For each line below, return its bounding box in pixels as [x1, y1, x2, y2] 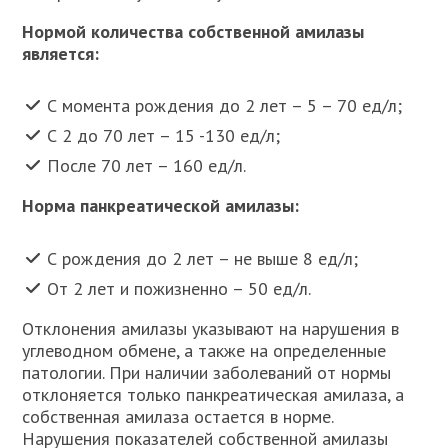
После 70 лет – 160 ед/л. [47, 154, 247, 178]
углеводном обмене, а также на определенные [22, 338, 387, 362]
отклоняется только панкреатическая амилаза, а [22, 382, 405, 406]
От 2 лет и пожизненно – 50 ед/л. [47, 276, 312, 300]
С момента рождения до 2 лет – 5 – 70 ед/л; [47, 94, 403, 118]
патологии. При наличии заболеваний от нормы [22, 360, 392, 384]
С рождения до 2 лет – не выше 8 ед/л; [47, 246, 359, 270]
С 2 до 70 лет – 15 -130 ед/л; [47, 124, 281, 148]
